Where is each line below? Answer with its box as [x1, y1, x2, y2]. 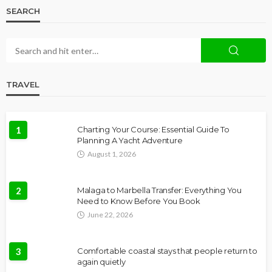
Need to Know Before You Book [77, 196, 200, 206]
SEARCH [6, 6, 40, 16]
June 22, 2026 [87, 210, 133, 220]
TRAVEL [6, 80, 39, 90]
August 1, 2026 [87, 149, 136, 159]
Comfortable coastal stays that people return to [77, 246, 257, 256]
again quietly [77, 257, 126, 267]
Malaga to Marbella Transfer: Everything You [77, 185, 242, 195]
